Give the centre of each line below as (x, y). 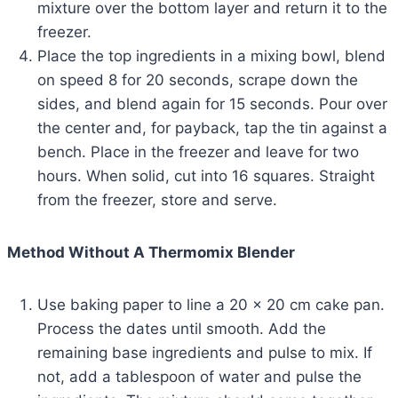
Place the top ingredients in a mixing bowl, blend (211, 56)
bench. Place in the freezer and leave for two (198, 151)
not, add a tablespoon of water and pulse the (199, 376)
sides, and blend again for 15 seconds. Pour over (212, 103)
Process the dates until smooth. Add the (182, 328)
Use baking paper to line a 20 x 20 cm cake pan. (211, 304)
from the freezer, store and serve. (157, 199)
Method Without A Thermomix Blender (151, 252)
